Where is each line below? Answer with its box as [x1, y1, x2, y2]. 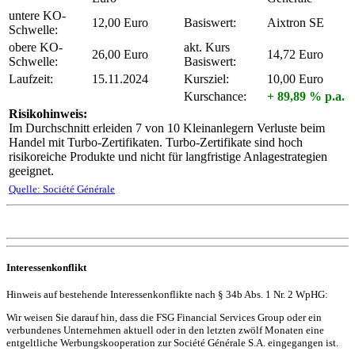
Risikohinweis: [9, 107, 87, 121]
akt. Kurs [184, 40, 230, 55]
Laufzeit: [9, 72, 53, 86]
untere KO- [9, 9, 66, 23]
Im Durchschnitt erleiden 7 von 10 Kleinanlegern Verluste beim [9, 121, 325, 136]
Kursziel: [184, 72, 229, 86]
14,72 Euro [267, 48, 323, 62]
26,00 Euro [92, 48, 148, 62]
